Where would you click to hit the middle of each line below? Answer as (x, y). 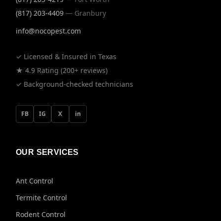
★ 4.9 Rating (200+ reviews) (62, 70)
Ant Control (35, 181)
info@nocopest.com (48, 31)
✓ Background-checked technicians (74, 84)
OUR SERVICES (47, 152)
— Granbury (86, 13)
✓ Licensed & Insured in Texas (66, 56)
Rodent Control (41, 214)
